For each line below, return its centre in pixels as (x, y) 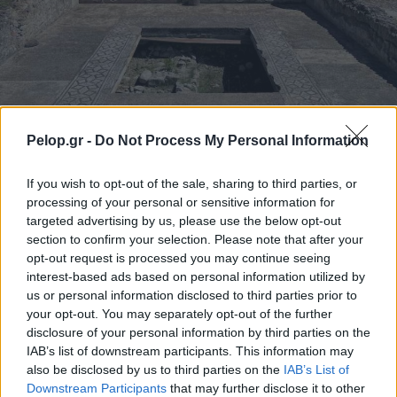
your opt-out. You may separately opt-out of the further (179, 314)
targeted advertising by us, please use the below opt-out (184, 221)
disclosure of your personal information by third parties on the (198, 332)
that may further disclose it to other (266, 388)
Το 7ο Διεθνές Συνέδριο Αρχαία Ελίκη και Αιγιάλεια (188, 167)
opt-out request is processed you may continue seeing (179, 258)
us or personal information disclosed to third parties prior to (192, 295)
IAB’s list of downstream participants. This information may (190, 351)
